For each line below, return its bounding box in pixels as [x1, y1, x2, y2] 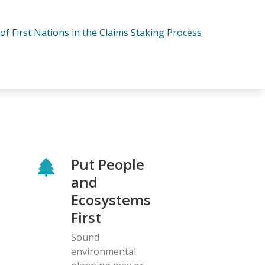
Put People [71, 154, 144, 174]
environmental [71, 244, 136, 258]
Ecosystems [71, 189, 151, 209]
